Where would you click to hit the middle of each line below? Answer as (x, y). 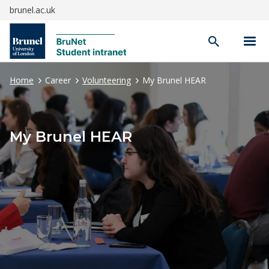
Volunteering (107, 80)
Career (58, 80)
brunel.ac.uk (32, 10)
